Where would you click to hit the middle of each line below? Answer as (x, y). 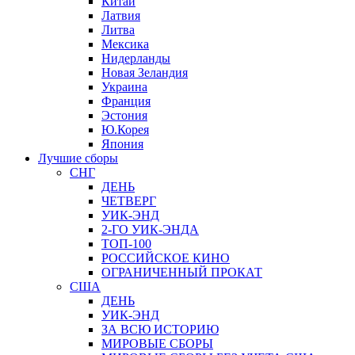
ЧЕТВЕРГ (129, 201)
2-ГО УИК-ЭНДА (150, 230)
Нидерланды (136, 59)
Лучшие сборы (78, 158)
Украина (124, 87)
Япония (122, 144)
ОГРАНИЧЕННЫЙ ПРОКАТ (182, 273)
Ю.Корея (125, 130)
